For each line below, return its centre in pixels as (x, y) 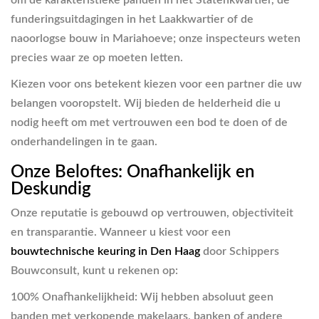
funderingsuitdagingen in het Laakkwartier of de (132, 19)
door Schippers (240, 252)
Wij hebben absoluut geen (205, 297)
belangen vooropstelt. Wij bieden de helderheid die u (146, 103)
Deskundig (51, 189)
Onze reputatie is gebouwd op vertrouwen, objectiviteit (152, 213)
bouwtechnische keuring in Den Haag (105, 252)
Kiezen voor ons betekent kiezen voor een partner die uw (156, 84)
